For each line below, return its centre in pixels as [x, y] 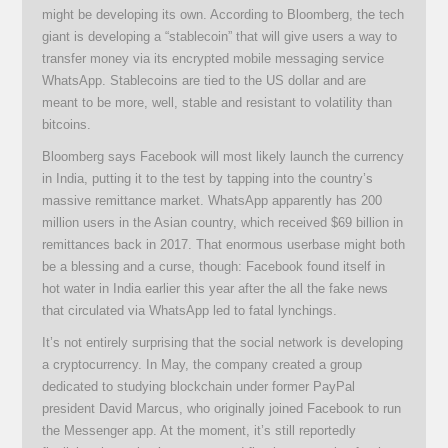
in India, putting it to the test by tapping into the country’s [208, 179]
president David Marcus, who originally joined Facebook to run [222, 409]
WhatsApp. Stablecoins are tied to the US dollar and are [204, 81]
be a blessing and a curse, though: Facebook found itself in [214, 267]
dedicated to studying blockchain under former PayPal [199, 387]
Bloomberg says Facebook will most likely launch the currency [223, 157]
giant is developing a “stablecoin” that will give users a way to [220, 37]
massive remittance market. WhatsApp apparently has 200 [212, 201]
